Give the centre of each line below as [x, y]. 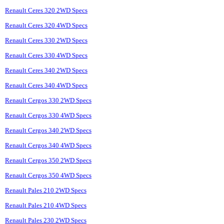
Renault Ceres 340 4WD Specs [46, 85]
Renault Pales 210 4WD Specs [46, 205]
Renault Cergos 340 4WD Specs [48, 145]
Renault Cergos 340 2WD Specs [48, 130]
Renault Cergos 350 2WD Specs [48, 160]
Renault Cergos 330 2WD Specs [48, 100]
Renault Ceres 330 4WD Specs [46, 55]
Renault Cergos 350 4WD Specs [48, 175]
